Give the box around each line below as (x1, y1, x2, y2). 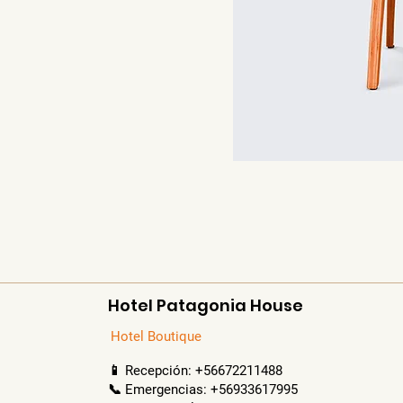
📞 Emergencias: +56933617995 (108, 381, 298, 398)
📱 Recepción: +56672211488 (108, 363, 286, 379)
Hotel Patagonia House (108, 294, 303, 317)
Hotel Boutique (111, 328, 201, 345)
